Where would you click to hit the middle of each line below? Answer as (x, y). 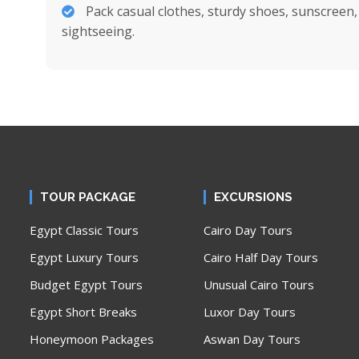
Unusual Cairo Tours (258, 284)
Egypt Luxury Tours (84, 257)
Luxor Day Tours (249, 312)
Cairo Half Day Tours (260, 257)
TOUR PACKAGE (88, 197)
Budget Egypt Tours (86, 284)
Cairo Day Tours (248, 230)
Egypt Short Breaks (83, 312)
